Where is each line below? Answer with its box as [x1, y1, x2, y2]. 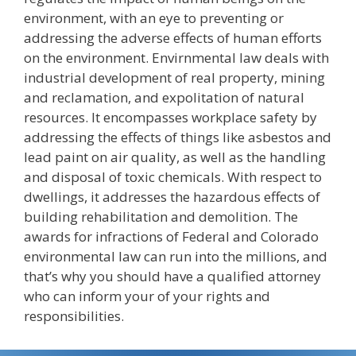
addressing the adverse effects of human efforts [24, 29, 322, 47]
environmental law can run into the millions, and [24, 247, 327, 265]
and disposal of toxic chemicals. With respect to [24, 168, 322, 186]
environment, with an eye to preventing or [24, 9, 284, 27]
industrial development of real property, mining [24, 68, 325, 87]
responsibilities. [24, 307, 124, 325]
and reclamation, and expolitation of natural [24, 88, 304, 106]
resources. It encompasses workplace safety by [24, 108, 317, 126]
